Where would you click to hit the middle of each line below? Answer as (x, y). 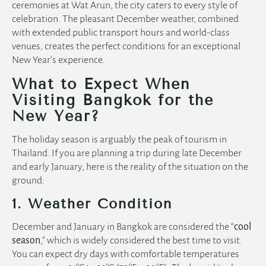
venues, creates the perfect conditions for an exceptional (126, 47)
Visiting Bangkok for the (113, 100)
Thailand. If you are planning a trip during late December (127, 153)
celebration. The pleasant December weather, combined (125, 19)
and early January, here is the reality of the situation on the (130, 167)
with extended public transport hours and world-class (121, 33)
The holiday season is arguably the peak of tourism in (119, 140)
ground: (29, 181)
